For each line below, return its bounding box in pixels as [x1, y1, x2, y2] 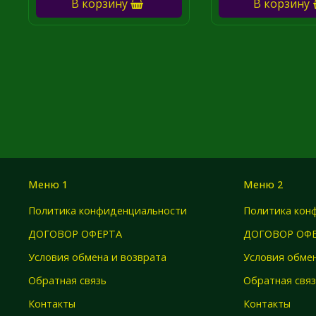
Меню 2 [243, 178, 283, 192]
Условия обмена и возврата [28, 250, 166, 265]
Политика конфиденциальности [28, 204, 187, 218]
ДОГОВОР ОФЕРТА [28, 227, 122, 241]
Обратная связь [28, 274, 107, 288]
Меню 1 [28, 178, 68, 192]
